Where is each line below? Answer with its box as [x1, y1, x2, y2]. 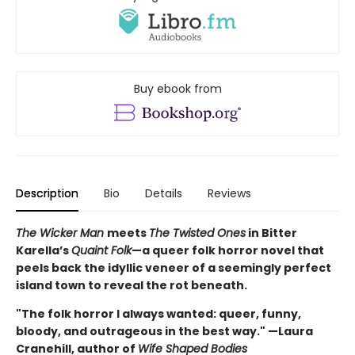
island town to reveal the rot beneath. [16, 277, 247, 294]
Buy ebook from [133, 81, 222, 97]
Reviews [208, 185, 251, 202]
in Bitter [246, 225, 297, 242]
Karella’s [16, 242, 71, 259]
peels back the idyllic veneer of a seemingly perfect [16, 260, 331, 277]
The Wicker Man [16, 225, 107, 242]
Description [16, 185, 78, 202]
